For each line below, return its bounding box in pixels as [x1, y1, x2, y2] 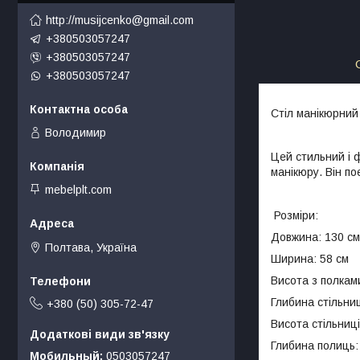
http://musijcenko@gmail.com [46, 13, 194, 27]
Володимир [45, 125, 106, 139]
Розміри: [271, 208, 318, 222]
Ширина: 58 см [271, 252, 349, 265]
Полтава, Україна [45, 240, 137, 254]
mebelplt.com [45, 183, 112, 197]
